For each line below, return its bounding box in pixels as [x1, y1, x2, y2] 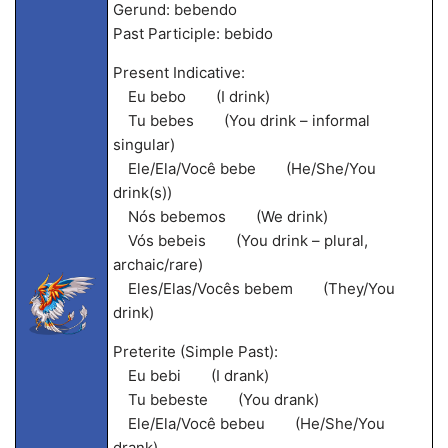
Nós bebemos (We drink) [112, 207, 328, 226]
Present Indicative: [112, 63, 245, 82]
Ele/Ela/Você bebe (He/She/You [112, 159, 376, 178]
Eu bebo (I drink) [112, 87, 270, 106]
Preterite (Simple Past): [112, 342, 278, 361]
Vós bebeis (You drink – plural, [112, 231, 368, 250]
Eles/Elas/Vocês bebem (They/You [112, 279, 395, 298]
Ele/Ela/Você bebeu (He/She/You [112, 414, 385, 433]
